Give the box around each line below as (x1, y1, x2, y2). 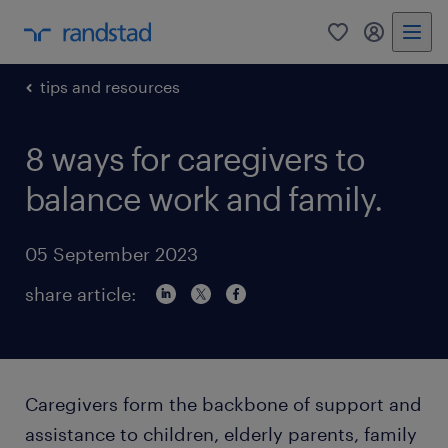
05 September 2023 (25, 243, 198, 265)
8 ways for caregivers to (25, 140, 365, 177)
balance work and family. (25, 180, 382, 217)
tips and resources (40, 77, 180, 96)
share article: (25, 283, 136, 305)
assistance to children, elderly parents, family (25, 423, 417, 445)
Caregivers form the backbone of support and (25, 393, 422, 415)
